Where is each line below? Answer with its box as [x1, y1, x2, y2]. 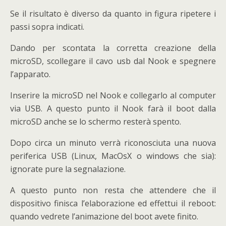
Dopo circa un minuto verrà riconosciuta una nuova [10, 137, 216, 148]
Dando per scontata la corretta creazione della [10, 42, 216, 53]
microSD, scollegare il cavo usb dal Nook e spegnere [10, 55, 216, 67]
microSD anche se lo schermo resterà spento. [10, 116, 181, 127]
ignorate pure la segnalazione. [10, 163, 126, 175]
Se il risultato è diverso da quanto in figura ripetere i [10, 8, 216, 19]
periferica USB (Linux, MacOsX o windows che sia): [10, 150, 216, 161]
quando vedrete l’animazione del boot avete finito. [10, 210, 198, 222]
